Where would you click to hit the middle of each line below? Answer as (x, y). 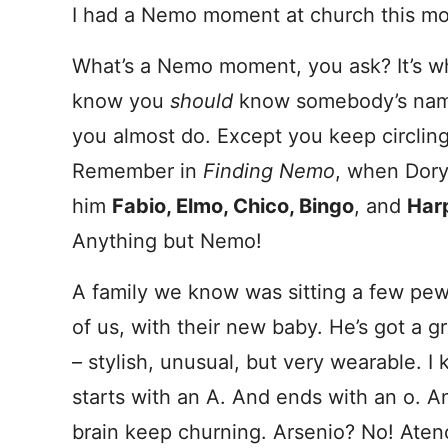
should (204, 101)
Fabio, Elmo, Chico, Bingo (233, 206)
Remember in (137, 171)
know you (121, 101)
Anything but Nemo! (167, 241)
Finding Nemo (269, 171)
